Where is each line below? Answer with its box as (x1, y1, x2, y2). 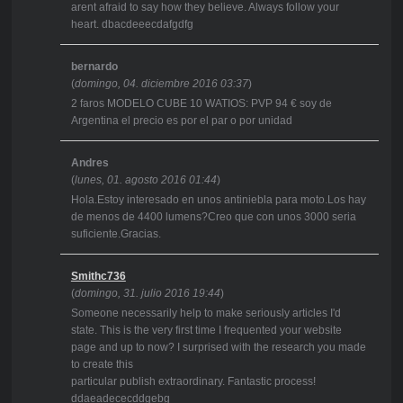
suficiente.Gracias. (70, 228, 161, 241)
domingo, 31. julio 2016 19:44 (74, 287, 220, 300)
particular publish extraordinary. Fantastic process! (70, 375, 316, 389)
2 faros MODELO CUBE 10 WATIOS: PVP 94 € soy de (70, 97, 332, 111)
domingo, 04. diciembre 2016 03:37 (74, 77, 248, 91)
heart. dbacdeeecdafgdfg (70, 18, 193, 31)
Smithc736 (70, 270, 126, 283)
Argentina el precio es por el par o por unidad (70, 114, 292, 128)
